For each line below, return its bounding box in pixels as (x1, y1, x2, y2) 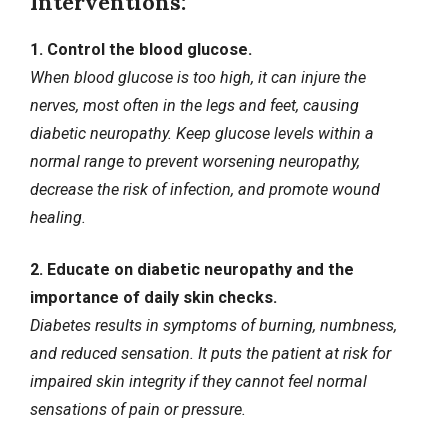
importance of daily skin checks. (30, 288, 277, 308)
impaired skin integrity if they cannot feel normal (30, 372, 367, 392)
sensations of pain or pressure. (30, 400, 246, 420)
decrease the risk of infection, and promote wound (30, 180, 380, 200)
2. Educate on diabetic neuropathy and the (30, 260, 354, 280)
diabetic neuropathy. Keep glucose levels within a (30, 124, 374, 144)
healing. (30, 208, 86, 228)
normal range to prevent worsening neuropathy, (30, 152, 360, 172)
